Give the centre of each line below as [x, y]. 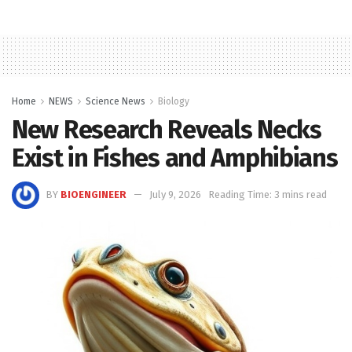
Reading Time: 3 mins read [268, 195]
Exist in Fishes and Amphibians [175, 158]
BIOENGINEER [93, 195]
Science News [115, 101]
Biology [174, 101]
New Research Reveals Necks [167, 129]
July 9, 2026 [175, 195]
